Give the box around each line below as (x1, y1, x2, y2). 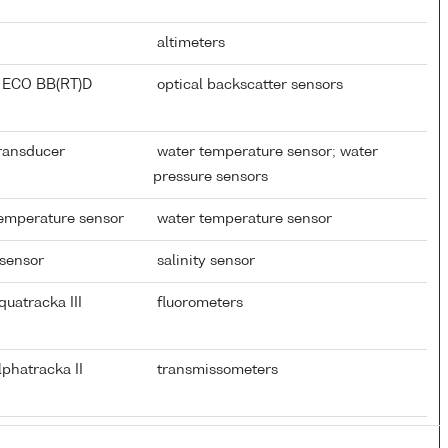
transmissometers (153, 362, 278, 377)
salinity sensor (153, 253, 255, 268)
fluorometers (153, 295, 243, 310)
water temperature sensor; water (153, 144, 378, 159)
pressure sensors (153, 169, 268, 184)
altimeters (153, 35, 225, 50)
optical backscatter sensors (153, 77, 343, 92)
